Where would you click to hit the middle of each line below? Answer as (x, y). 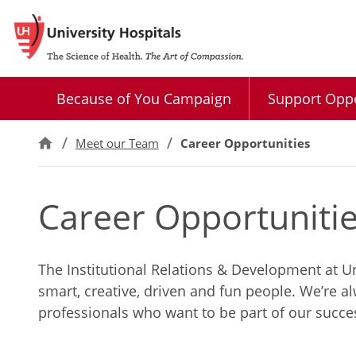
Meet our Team (117, 143)
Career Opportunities (245, 143)
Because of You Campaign (143, 98)
